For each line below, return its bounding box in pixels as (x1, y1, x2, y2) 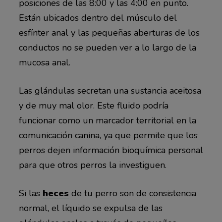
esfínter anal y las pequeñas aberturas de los (18, 27, 200, 39)
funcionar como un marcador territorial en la (18, 114, 196, 127)
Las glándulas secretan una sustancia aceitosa (18, 85, 201, 97)
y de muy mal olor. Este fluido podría (18, 100, 168, 112)
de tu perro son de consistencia (68, 187, 196, 200)
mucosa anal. (18, 56, 70, 69)
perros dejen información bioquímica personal (18, 144, 203, 157)
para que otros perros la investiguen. (18, 159, 166, 171)
